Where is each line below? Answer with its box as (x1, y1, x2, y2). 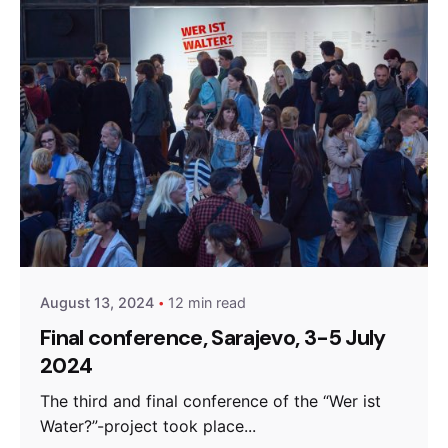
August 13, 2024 (40, 294, 154, 312)
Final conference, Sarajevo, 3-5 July (40, 323, 386, 352)
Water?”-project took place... (40, 416, 256, 437)
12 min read (168, 294, 246, 312)
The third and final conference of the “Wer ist (40, 391, 381, 412)
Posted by (104, 209, 169, 226)
